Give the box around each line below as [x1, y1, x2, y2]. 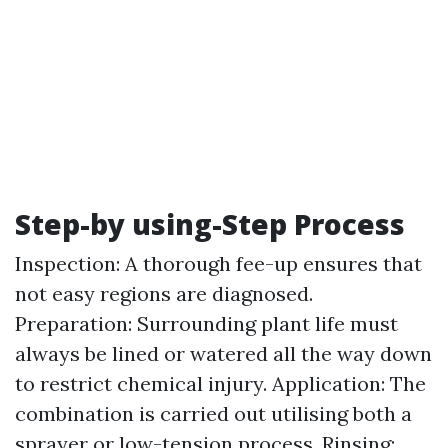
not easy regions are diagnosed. [15, 281, 313, 306]
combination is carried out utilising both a [15, 401, 412, 426]
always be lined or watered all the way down [15, 341, 432, 366]
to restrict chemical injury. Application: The [15, 371, 426, 396]
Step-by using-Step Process [15, 205, 405, 243]
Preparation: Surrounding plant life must [15, 311, 398, 336]
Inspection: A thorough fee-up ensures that [15, 251, 422, 276]
